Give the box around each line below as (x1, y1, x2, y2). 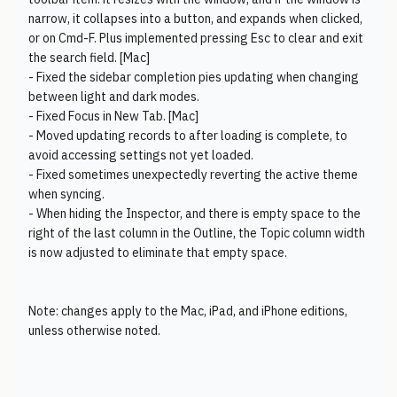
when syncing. (28, 186, 105, 202)
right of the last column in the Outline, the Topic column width (28, 225, 365, 241)
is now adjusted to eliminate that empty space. (28, 245, 287, 261)
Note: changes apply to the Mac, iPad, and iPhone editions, (28, 303, 347, 319)
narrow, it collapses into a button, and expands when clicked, (28, 11, 362, 27)
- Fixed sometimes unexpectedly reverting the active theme (28, 167, 358, 183)
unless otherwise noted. (28, 323, 160, 339)
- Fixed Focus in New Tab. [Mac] (28, 108, 198, 124)
